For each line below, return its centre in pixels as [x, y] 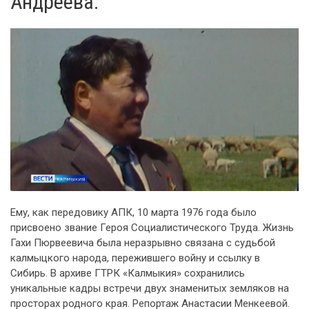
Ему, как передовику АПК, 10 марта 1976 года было [133, 212]
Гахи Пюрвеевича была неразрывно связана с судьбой [143, 242]
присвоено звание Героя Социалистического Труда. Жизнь [152, 227]
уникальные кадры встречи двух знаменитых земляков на [150, 288]
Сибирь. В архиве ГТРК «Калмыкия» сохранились [128, 273]
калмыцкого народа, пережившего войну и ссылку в [135, 258]
